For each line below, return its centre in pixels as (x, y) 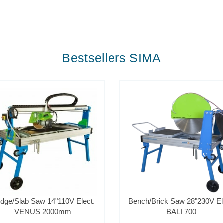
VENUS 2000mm (43, 212)
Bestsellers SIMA (111, 58)
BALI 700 (181, 212)
